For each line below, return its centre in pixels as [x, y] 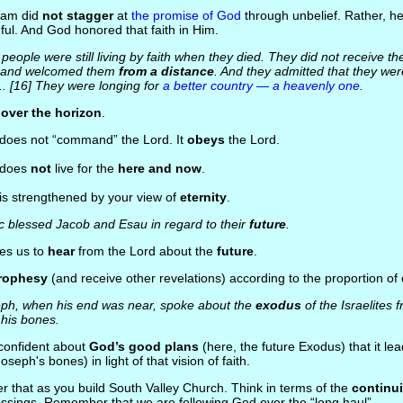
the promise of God [186, 15]
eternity [203, 197]
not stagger [77, 15]
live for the [84, 168]
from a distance [166, 71]
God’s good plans [143, 346]
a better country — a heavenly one [261, 85]
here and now [159, 168]
